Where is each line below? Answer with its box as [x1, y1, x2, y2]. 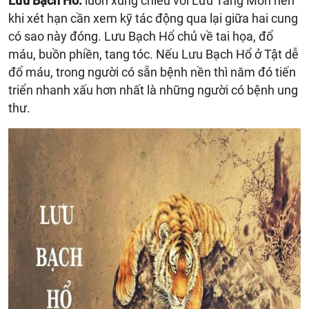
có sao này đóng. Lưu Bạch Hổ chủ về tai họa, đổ [8, 28, 273, 43]
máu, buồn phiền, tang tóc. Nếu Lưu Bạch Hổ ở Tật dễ [8, 46, 299, 61]
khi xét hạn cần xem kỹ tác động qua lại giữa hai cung [8, 10, 298, 26]
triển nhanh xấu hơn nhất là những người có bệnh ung [8, 82, 298, 97]
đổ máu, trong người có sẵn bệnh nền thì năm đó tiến [8, 64, 296, 79]
